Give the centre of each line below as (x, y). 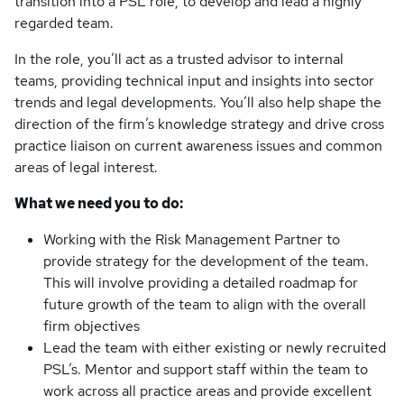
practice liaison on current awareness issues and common (198, 146)
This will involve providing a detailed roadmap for (201, 283)
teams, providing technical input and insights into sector (194, 81)
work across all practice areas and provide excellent (207, 391)
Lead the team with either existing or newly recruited (215, 348)
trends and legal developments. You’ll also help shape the (198, 102)
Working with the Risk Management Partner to (192, 239)
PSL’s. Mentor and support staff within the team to (206, 369)
